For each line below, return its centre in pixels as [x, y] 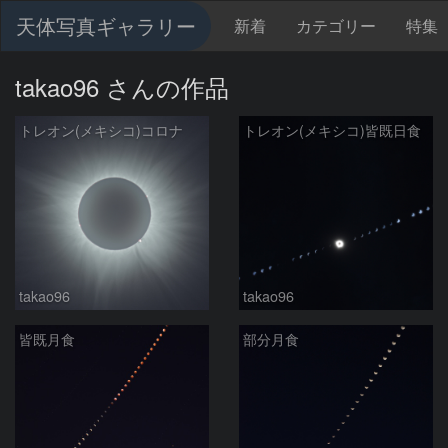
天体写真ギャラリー [106, 25]
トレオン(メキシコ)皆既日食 [332, 130]
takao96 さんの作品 [122, 86]
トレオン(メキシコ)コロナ [101, 130]
